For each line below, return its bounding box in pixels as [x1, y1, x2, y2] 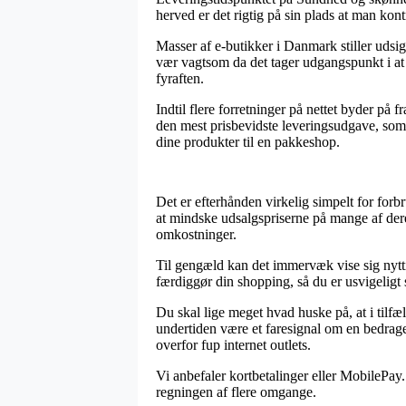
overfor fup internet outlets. [156, 336, 311, 353]
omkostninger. [156, 226, 237, 242]
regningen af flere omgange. [156, 383, 316, 400]
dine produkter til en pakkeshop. [156, 133, 340, 150]
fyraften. [156, 70, 204, 86]
